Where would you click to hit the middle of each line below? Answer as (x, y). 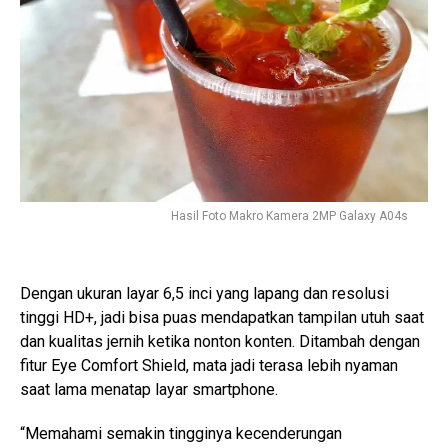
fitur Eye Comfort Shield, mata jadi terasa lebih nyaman (209, 365)
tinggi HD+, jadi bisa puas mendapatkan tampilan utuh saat (222, 317)
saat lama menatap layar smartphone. (149, 389)
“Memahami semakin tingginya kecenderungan (181, 433)
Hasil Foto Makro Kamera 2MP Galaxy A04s (289, 215)
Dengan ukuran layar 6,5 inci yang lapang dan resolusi (204, 293)
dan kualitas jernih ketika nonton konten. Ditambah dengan (220, 341)
